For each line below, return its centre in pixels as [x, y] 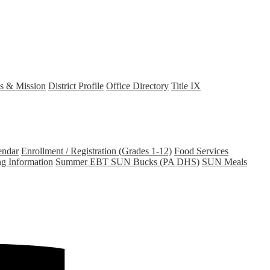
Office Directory [137, 86]
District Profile [76, 86]
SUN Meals [224, 162]
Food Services [201, 151]
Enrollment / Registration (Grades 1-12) [96, 151]
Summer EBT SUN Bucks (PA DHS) [127, 162]
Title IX [186, 86]
